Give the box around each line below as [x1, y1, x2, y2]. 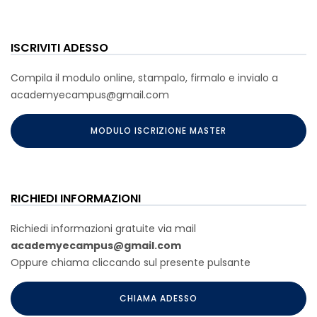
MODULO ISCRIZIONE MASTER [90, 125, 227, 137]
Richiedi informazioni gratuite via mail [11, 221, 196, 236]
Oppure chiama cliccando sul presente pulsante [11, 255, 250, 270]
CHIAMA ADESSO [120, 292, 197, 304]
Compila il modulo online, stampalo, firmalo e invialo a [11, 71, 278, 85]
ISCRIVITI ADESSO [11, 40, 108, 56]
